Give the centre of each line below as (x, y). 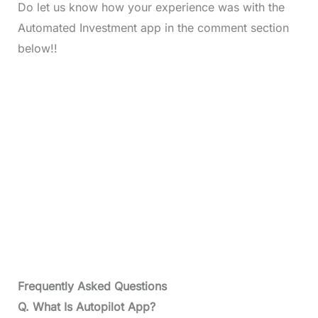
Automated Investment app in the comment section (153, 28)
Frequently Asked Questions (92, 286)
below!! (37, 49)
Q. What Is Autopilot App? (86, 307)
